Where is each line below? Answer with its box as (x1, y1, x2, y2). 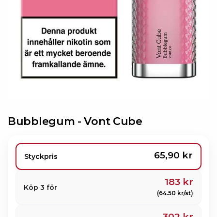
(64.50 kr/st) (157, 189, 193, 197)
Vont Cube (81, 115, 142, 128)
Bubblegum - (8, 115, 81, 128)
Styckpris (24, 152, 58, 161)
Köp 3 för (24, 183, 57, 192)
